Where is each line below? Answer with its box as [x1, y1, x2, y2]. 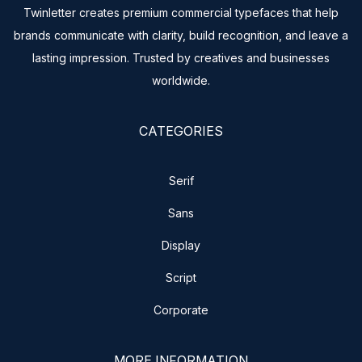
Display [162, 238, 200, 252]
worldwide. [152, 73, 210, 87]
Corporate [154, 302, 208, 317]
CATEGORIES [139, 122, 223, 139]
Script [166, 270, 196, 284]
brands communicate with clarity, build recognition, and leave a [14, 27, 348, 42]
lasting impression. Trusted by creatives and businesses [32, 50, 330, 65]
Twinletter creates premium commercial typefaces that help [23, 5, 339, 19]
